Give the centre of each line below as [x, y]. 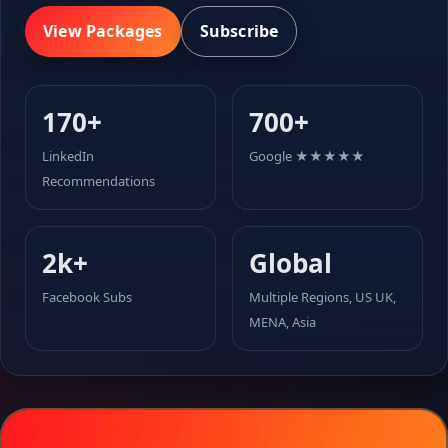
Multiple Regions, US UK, [322, 297]
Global [290, 263]
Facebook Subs [87, 297]
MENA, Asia [282, 322]
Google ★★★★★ [307, 156]
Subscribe [239, 31]
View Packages [103, 31]
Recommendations [98, 181]
